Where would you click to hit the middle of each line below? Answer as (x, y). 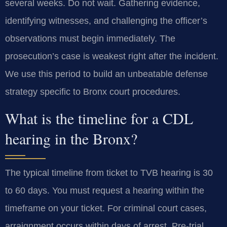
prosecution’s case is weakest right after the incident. (112, 56)
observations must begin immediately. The (90, 39)
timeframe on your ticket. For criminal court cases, (106, 209)
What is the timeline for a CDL (99, 118)
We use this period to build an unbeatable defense (106, 74)
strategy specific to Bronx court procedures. (93, 92)
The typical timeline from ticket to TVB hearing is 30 (109, 173)
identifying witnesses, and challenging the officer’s (106, 21)
